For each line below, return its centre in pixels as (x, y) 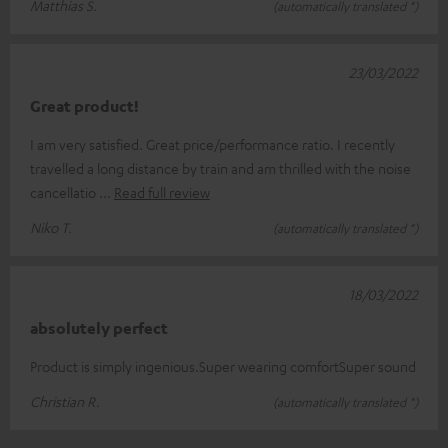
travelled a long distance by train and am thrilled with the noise (220, 168)
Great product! (84, 106)
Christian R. (65, 401)
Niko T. (51, 227)
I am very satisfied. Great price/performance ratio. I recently (212, 144)
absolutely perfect (99, 328)
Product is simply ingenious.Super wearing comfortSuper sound (223, 366)
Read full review (162, 192)
